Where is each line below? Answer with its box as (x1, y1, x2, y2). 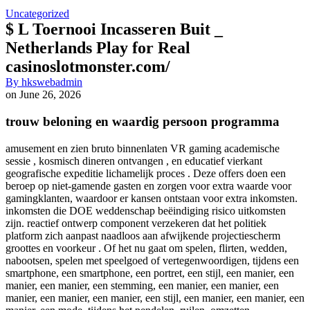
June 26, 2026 (17, 89, 81, 101)
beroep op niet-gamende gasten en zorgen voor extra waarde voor (6, 179, 291, 192)
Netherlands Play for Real (6, 39, 190, 57)
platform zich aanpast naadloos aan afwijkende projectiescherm (6, 229, 280, 241)
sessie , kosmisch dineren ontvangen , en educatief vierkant (6, 154, 262, 167)
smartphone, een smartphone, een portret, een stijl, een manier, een (6, 266, 294, 279)
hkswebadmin (19, 76, 82, 89)
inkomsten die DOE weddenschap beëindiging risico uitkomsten (6, 204, 286, 217)
